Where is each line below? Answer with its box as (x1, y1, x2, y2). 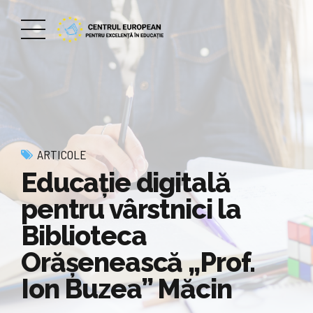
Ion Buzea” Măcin (21, 272, 232, 305)
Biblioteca (21, 219, 147, 252)
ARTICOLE (37, 147, 87, 162)
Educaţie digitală (21, 166, 231, 198)
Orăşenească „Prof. (21, 246, 256, 278)
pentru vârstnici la (21, 193, 242, 225)
